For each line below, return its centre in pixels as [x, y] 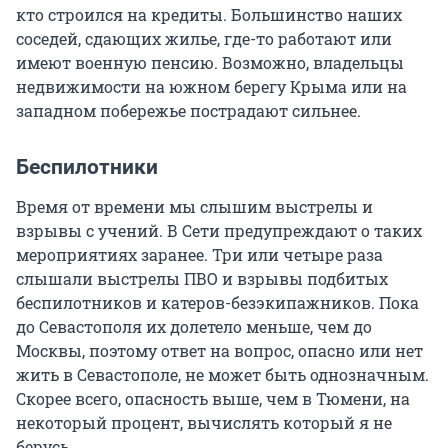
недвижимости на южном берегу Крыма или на [211, 87]
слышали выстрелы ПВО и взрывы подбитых [202, 279]
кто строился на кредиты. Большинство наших [209, 15]
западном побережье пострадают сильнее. [188, 111]
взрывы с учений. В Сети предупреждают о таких [219, 231]
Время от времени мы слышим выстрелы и [194, 207]
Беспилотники [87, 167]
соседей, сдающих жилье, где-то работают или [204, 39]
